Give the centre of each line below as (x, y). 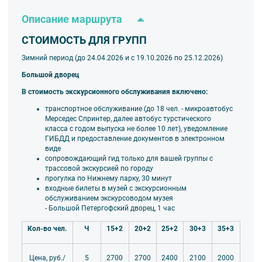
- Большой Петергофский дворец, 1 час (110, 208)
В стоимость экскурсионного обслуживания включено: (114, 92)
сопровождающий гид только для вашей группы (127, 159)
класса (56, 129)
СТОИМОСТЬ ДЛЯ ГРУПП (84, 40)
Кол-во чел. (47, 228)
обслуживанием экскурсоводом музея (109, 199)
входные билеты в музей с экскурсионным (116, 189)
